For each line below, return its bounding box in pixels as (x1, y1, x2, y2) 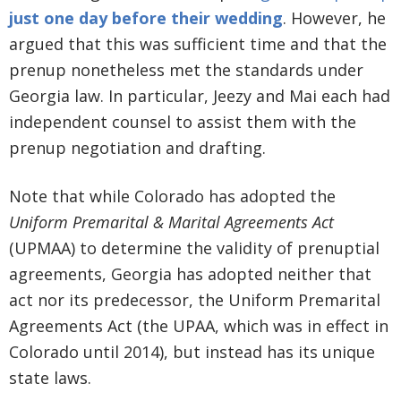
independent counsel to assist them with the (9, 111, 356, 133)
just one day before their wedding (9, 7, 283, 30)
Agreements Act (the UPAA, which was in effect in (9, 315, 388, 337)
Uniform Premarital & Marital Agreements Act (9, 211, 334, 234)
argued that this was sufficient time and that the (9, 33, 387, 55)
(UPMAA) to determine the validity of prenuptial (9, 237, 380, 260)
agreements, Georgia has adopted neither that (9, 263, 371, 286)
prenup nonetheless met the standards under (9, 59, 363, 81)
